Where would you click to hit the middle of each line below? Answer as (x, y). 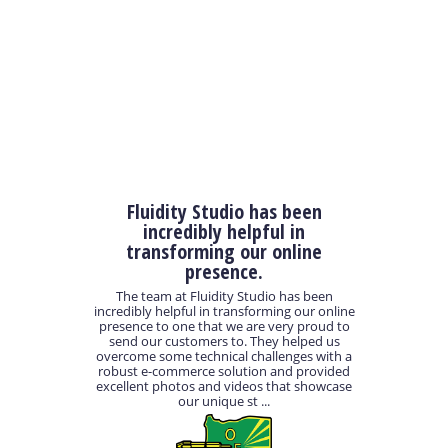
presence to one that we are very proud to (224, 326)
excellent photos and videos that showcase (224, 386)
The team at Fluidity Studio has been (224, 296)
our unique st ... (224, 401)
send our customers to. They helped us (224, 341)
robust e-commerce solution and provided (224, 371)
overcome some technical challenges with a (224, 356)
